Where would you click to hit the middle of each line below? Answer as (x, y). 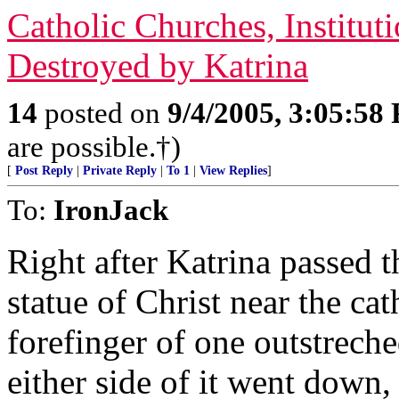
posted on (102, 113)
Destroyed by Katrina (158, 65)
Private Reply (120, 171)
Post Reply (44, 171)
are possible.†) (94, 147)
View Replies (233, 171)
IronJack (111, 210)
